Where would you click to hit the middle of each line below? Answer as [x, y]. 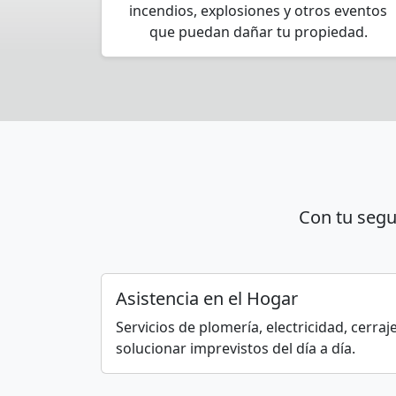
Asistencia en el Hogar [207, 298]
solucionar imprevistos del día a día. [236, 348]
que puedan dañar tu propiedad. [258, 31]
